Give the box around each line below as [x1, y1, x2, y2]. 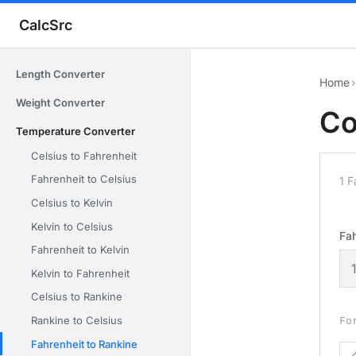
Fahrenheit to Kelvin [31, 243, 130, 257]
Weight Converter [16, 96, 105, 109]
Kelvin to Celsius [31, 219, 113, 233]
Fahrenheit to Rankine [31, 337, 137, 350]
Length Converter [16, 68, 105, 80]
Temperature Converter [16, 125, 135, 137]
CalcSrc [19, 17, 72, 33]
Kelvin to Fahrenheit [31, 266, 130, 280]
